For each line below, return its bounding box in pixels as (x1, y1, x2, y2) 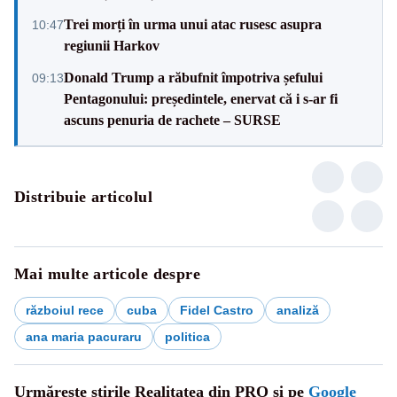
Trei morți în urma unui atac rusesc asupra (64, 16, 322, 32)
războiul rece (26, 302, 104, 317)
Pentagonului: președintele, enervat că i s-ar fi (64, 90, 338, 106)
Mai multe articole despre (14, 264, 201, 283)
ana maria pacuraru (26, 329, 142, 344)
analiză (276, 302, 319, 317)
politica (165, 329, 210, 344)
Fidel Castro (180, 302, 253, 317)
